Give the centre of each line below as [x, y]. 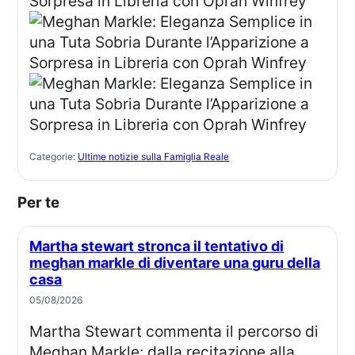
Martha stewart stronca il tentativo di [36, 246]
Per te [44, 202]
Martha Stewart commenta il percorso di [36, 332]
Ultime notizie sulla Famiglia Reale [154, 156]
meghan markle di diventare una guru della [175, 263]
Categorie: [54, 156]
